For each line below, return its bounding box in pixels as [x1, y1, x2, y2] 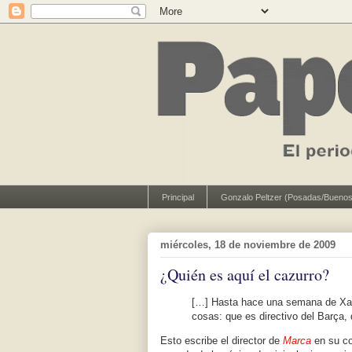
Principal [161, 192, 194, 202]
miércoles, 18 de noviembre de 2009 [160, 238, 335, 251]
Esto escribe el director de [160, 335, 283, 347]
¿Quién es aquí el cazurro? [160, 264, 329, 286]
